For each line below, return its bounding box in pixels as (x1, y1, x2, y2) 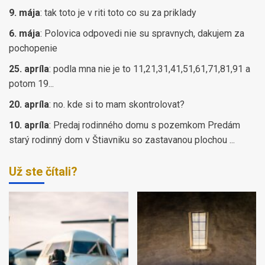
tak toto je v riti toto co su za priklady (44, 7, 196, 19)
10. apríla (9, 119, 49, 131)
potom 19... (9, 78, 54, 90)
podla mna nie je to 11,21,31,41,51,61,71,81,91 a (53, 63, 250, 75)
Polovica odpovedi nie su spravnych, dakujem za (44, 28, 244, 40)
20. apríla (9, 99, 49, 111)
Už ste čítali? (9, 164, 77, 179)
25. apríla (9, 63, 49, 75)
